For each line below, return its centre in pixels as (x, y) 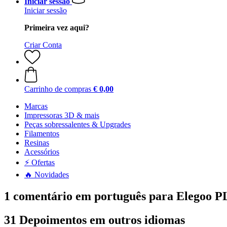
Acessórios (42, 152)
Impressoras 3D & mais (62, 115)
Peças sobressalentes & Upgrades (78, 124)
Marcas (36, 106)
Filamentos (42, 134)
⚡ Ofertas (40, 162)
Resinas (37, 143)
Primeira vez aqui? (57, 28)
